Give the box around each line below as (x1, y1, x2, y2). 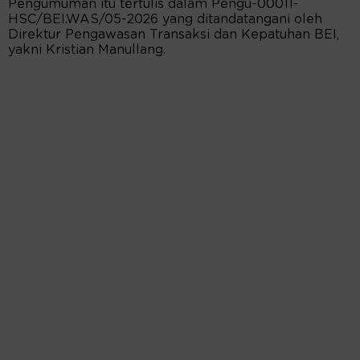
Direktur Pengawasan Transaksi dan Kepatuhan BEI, (8, 28, 339, 42)
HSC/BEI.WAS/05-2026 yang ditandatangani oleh (8, 13, 322, 27)
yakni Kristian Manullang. (8, 43, 166, 57)
